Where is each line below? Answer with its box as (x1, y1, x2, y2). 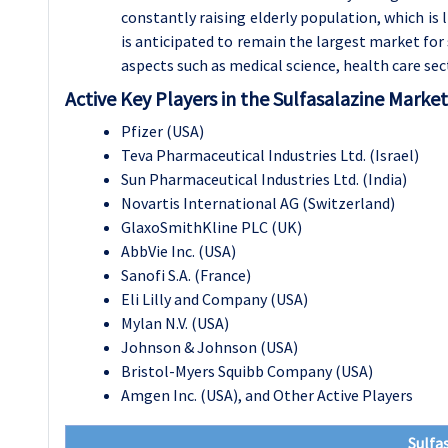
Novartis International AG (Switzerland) (121, 193, 395, 213)
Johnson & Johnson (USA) (121, 337, 298, 357)
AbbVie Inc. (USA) (121, 241, 236, 261)
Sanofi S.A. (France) (121, 265, 251, 285)
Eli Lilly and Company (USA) (121, 289, 308, 309)
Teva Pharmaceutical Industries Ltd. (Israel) (121, 145, 419, 165)
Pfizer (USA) (121, 121, 204, 141)
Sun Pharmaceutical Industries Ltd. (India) (121, 169, 407, 189)
